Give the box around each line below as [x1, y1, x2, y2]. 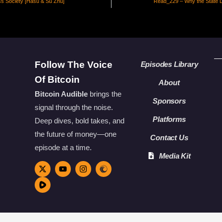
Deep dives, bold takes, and [34, 116, 124, 125]
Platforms [153, 114, 186, 123]
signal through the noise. [34, 103, 113, 111]
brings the [87, 89, 121, 98]
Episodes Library [140, 59, 198, 68]
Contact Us [150, 133, 188, 142]
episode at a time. [34, 143, 92, 152]
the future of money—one [34, 129, 116, 138]
